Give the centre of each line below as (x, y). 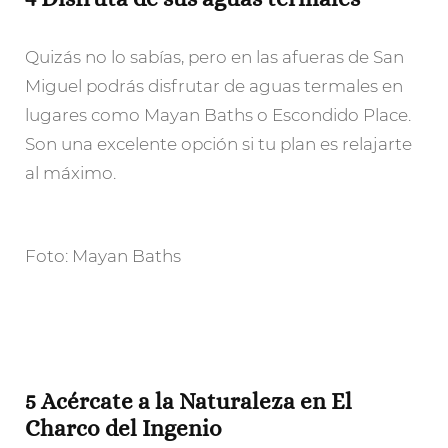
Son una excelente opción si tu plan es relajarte (218, 143)
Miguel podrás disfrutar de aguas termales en (214, 85)
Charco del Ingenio (123, 428)
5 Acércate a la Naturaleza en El (188, 401)
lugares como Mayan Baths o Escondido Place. (218, 114)
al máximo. (70, 172)
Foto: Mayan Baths (103, 256)
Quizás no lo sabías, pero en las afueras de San (214, 56)
